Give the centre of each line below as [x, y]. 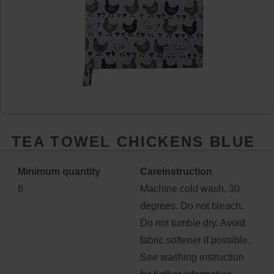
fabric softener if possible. [195, 240]
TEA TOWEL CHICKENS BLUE [134, 142]
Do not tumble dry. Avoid [193, 223]
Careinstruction [176, 172]
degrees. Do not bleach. [192, 206]
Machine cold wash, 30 [190, 189]
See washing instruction [192, 257]
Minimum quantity [59, 172]
